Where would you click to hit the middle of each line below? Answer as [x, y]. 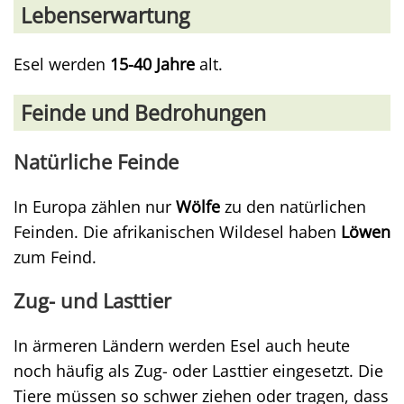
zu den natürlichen [293, 207]
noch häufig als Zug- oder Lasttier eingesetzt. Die [198, 371]
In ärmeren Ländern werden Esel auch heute [182, 345]
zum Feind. [55, 257]
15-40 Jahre [152, 64]
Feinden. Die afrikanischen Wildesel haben [177, 232]
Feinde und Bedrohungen [143, 113]
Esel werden [62, 64]
